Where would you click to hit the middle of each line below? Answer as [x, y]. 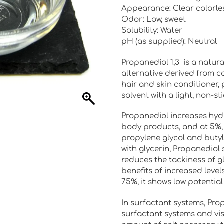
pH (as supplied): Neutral [169, 41]
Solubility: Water [152, 30]
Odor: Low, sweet [153, 19]
